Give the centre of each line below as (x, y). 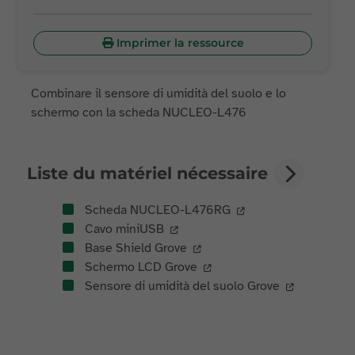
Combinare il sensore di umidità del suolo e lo (159, 94)
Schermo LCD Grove (140, 267)
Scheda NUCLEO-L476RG (157, 210)
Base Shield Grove (135, 248)
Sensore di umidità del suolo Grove (181, 286)
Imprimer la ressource (180, 43)
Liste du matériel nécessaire (148, 173)
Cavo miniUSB (123, 229)
